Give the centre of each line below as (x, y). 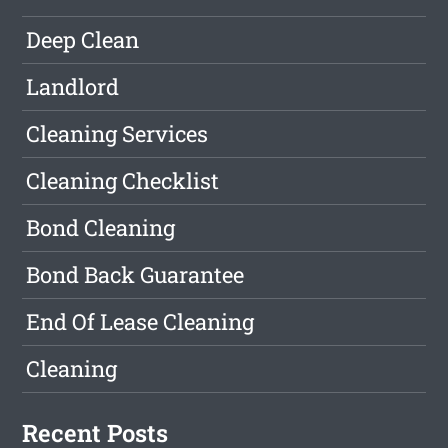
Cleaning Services (117, 134)
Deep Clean (83, 40)
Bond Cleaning (101, 228)
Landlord (73, 87)
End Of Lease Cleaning (140, 322)
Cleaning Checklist (123, 181)
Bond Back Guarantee (135, 275)
